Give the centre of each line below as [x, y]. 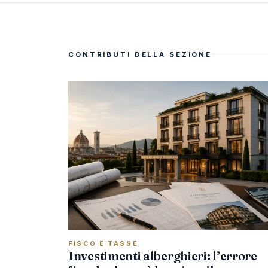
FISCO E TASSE [103, 244]
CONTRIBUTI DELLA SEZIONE [140, 54]
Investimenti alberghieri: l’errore [163, 256]
